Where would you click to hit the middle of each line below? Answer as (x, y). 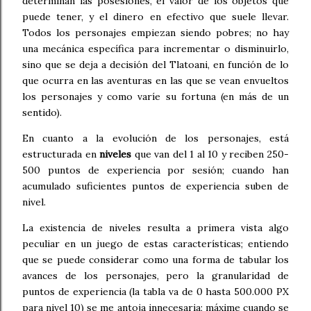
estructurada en (61, 154)
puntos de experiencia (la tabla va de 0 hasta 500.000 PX (155, 291)
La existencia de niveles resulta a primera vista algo (155, 227)
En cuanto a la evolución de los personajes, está (155, 138)
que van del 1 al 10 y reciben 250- (210, 154)
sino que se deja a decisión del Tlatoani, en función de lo (155, 64)
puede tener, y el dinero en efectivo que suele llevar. (155, 16)
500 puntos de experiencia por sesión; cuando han (155, 170)
